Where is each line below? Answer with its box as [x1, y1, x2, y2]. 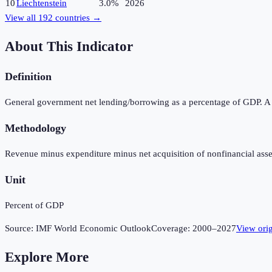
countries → [53, 13, 101, 23]
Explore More [5, 250, 89, 265]
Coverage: [151, 223, 192, 234]
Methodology [5, 121, 66, 134]
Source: [5, 223, 36, 234]
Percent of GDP [5, 200, 64, 211]
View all [5, 13, 38, 23]
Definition [5, 70, 52, 83]
